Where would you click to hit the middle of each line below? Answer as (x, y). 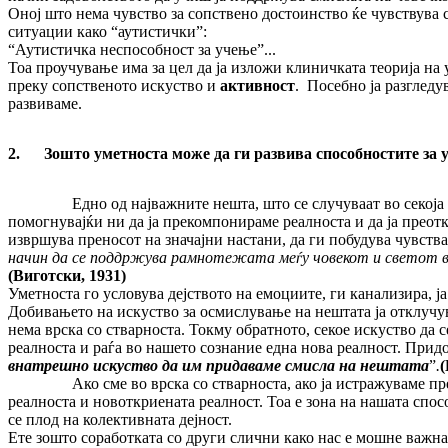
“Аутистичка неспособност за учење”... (142, 50)
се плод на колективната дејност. (120, 420)
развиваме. (45, 104)
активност (255, 86)
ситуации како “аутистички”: (107, 32)
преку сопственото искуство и (112, 86)
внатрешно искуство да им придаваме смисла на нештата (218, 366)
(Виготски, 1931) (67, 276)
